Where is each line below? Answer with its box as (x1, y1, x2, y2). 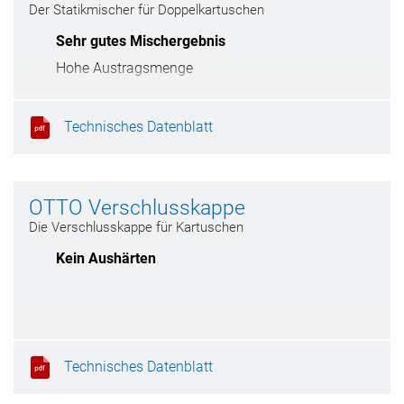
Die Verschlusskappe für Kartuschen (29, 219, 243, 235)
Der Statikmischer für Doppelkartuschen (29, 2, 264, 18)
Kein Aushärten (56, 250, 156, 267)
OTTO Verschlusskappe (29, 196, 245, 220)
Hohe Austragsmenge (56, 60, 193, 77)
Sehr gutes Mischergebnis (56, 32, 225, 50)
